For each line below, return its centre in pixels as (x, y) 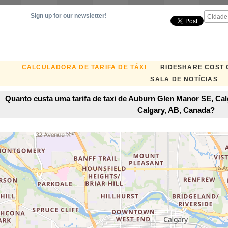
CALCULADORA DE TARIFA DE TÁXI (84, 67)
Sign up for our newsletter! (69, 16)
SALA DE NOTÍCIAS (184, 79)
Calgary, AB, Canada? (176, 110)
